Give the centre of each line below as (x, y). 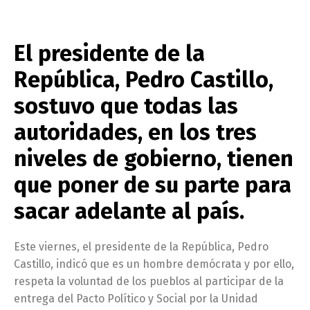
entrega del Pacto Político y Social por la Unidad (136, 299)
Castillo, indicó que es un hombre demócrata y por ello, (154, 264)
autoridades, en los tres (135, 132)
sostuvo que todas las (126, 106)
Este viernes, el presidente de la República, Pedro (141, 247)
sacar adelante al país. (129, 211)
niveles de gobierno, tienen (154, 158)
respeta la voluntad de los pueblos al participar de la (149, 281)
